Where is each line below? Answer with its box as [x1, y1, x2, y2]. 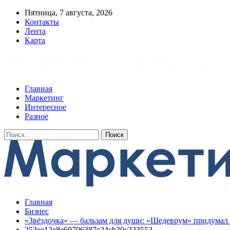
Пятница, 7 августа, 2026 [25, 8, 112, 17]
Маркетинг [25, 93, 64, 102]
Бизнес [25, 207, 49, 216]
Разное [25, 112, 48, 121]
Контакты [25, 17, 59, 26]
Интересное [25, 103, 66, 111]
